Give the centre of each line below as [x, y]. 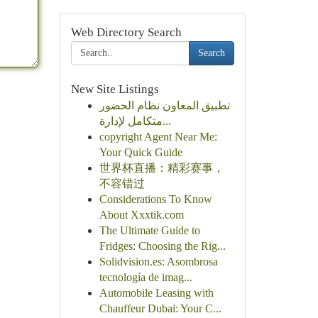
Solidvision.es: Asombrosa [158, 262]
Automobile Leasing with [156, 293]
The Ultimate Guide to [149, 230]
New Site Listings [115, 89]
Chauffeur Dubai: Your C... [160, 308]
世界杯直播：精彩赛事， [161, 168]
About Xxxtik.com [141, 215]
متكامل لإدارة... [166, 121]
